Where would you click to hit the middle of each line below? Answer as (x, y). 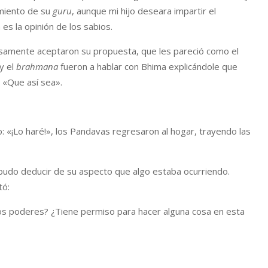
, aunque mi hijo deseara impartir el (144, 11)
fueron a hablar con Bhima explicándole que (148, 66)
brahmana (37, 66)
